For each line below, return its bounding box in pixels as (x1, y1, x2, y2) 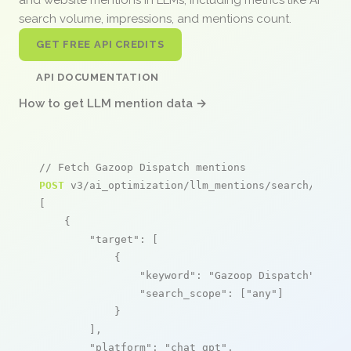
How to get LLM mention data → (19, 96, 207, 110)
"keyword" (139, 269, 196, 281)
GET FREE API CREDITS (36, 38, 165, 50)
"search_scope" (139, 287, 227, 299)
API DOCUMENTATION (36, 71, 160, 83)
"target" (89, 233, 139, 245)
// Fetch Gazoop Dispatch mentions (39, 161, 246, 173)
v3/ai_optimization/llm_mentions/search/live (64, 179, 340, 191)
